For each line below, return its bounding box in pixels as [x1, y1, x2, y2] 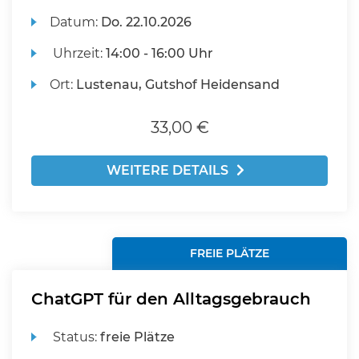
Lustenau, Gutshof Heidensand [76, 77, 280, 92]
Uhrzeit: [50, 46, 107, 61]
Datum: [50, 14, 102, 30]
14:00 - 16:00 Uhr [106, 46, 214, 61]
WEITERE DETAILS [107, 163, 228, 178]
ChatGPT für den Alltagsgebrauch [31, 289, 311, 309]
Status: [50, 329, 101, 345]
